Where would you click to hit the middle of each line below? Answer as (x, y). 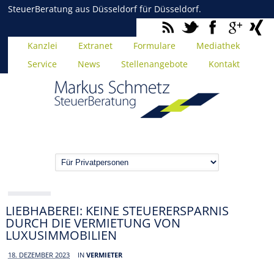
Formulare (155, 46)
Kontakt (224, 64)
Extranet (96, 46)
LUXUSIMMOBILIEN (61, 235)
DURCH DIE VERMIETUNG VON (93, 223)
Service (43, 64)
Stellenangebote (155, 64)
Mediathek (218, 46)
